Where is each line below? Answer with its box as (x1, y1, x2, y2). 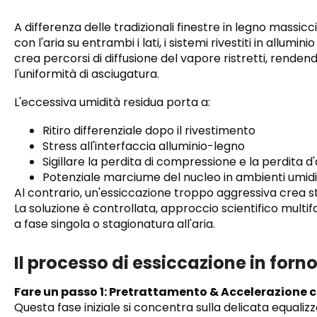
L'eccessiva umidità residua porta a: (14, 94, 210, 111)
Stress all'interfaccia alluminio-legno (42, 138, 245, 155)
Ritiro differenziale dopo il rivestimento (42, 122, 255, 139)
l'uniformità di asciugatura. (14, 66, 159, 83)
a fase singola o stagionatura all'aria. (14, 216, 215, 233)
